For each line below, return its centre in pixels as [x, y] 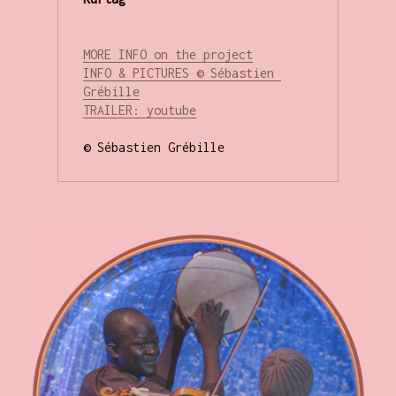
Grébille [111, 91]
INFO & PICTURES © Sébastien [178, 72]
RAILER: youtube [143, 110]
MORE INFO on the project [168, 54]
